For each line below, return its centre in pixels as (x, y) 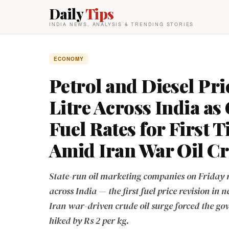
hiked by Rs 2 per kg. (89, 221)
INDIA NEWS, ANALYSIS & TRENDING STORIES (122, 24)
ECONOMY (69, 59)
